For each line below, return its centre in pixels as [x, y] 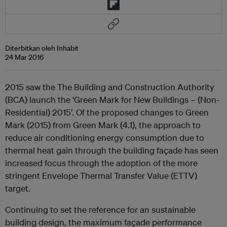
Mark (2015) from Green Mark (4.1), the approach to [103, 125]
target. [18, 188]
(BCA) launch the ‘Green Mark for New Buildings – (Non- [112, 100]
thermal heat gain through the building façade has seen [112, 150]
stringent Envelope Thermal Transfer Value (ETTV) [101, 176]
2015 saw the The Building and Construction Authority [110, 87]
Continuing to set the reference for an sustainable [100, 210]
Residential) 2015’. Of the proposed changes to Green [107, 112]
